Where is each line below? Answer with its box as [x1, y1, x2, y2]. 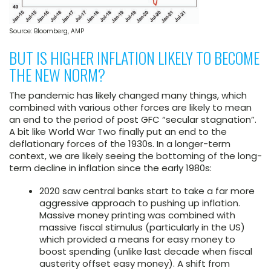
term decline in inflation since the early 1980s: [9, 162, 212, 175]
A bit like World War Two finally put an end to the [9, 125, 227, 139]
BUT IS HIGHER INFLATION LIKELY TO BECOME [9, 46, 260, 70]
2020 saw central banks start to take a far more [39, 184, 255, 198]
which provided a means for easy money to [39, 233, 235, 246]
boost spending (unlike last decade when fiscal [39, 245, 252, 258]
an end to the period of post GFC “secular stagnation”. [9, 113, 256, 126]
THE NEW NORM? [9, 63, 105, 87]
